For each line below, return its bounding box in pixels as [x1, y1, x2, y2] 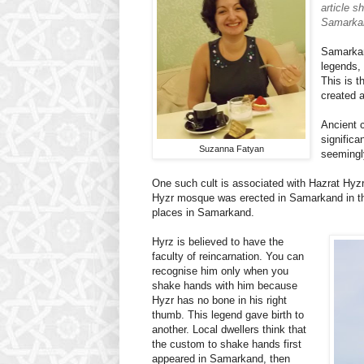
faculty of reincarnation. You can [152, 250, 304, 263]
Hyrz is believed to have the [152, 236, 284, 249]
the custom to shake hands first [152, 338, 301, 351]
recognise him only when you [152, 265, 288, 278]
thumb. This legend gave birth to [152, 309, 304, 322]
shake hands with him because [152, 279, 297, 292]
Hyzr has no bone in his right [152, 294, 287, 307]
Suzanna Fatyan [198, 144, 264, 154]
